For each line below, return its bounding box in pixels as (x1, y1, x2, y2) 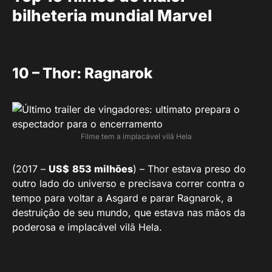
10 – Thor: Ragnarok (12, 64, 152, 82)
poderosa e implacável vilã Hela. (12, 220, 162, 233)
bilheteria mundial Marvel (12, 5, 212, 25)
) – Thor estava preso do (133, 162, 246, 175)
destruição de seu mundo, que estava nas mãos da (12, 206, 245, 219)
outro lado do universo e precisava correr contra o (12, 177, 245, 189)
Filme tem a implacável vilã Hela (80, 131, 192, 141)
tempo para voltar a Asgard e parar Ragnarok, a (12, 191, 233, 204)
